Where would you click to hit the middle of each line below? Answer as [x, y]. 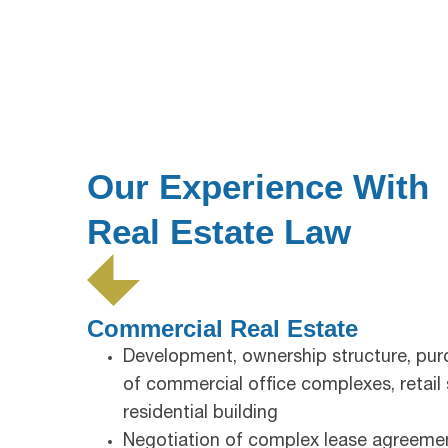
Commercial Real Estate [222, 328]
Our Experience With [258, 186]
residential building [200, 413]
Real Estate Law [219, 231]
